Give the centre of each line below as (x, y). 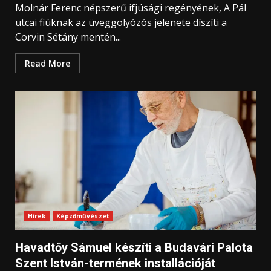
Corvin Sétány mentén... (68, 37)
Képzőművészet (83, 216)
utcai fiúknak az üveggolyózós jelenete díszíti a (121, 22)
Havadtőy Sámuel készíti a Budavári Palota (134, 247)
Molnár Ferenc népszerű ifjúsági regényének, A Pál (131, 8)
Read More (47, 63)
